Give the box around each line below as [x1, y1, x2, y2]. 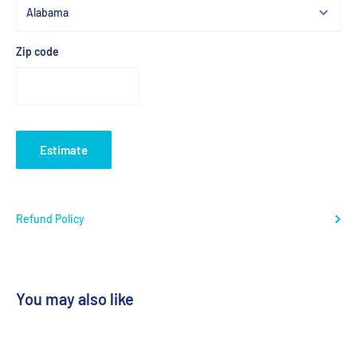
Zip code [16, 44, 59, 58]
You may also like [16, 288, 134, 308]
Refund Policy [16, 211, 84, 226]
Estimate [40, 142, 88, 157]
